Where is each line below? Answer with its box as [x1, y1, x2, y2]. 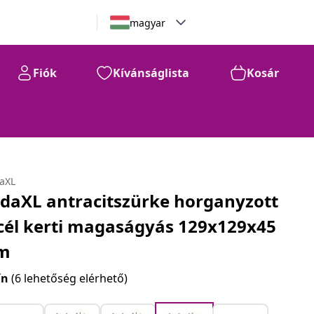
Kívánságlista [113, 65, 189, 81]
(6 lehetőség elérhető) [11, 271, 128, 286]
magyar [129, 15, 165, 29]
